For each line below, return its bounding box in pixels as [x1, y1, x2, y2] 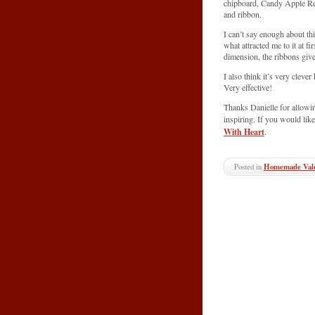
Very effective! [224, 81, 272, 93]
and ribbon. [224, 8, 262, 20]
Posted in [234, 161, 264, 172]
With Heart [224, 125, 264, 139]
